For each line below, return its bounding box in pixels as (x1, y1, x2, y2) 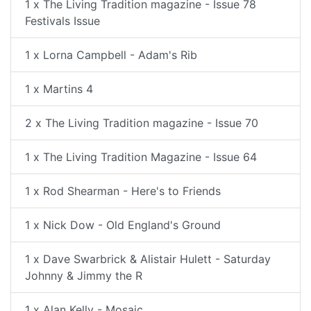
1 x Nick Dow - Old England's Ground (25, 218, 221, 232)
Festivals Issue (25, 14, 100, 28)
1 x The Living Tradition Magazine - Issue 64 (25, 150, 257, 164)
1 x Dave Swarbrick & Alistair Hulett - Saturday (25, 252, 271, 266)
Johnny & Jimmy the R (25, 269, 142, 283)
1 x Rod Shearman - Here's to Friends (25, 184, 221, 198)
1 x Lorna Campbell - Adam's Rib (25, 48, 197, 62)
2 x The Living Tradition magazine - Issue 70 (25, 116, 258, 130)
